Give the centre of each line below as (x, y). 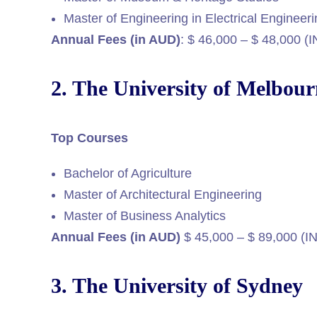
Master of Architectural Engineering (163, 195)
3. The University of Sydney (177, 286)
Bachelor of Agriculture (128, 174)
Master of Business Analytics (145, 216)
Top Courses (90, 138)
